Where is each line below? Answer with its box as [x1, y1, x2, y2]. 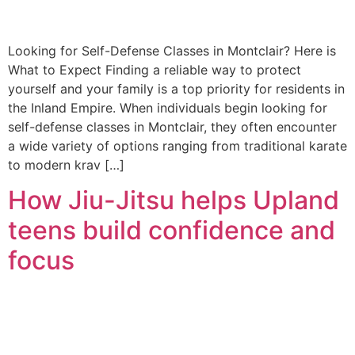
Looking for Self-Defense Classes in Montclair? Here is [8, 42, 336, 59]
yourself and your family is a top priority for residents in [8, 80, 345, 97]
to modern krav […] [8, 156, 124, 173]
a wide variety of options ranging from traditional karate [8, 137, 347, 154]
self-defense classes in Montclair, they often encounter [8, 118, 337, 135]
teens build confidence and [8, 215, 335, 246]
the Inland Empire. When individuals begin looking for [8, 99, 327, 116]
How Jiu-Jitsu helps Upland [8, 185, 339, 216]
